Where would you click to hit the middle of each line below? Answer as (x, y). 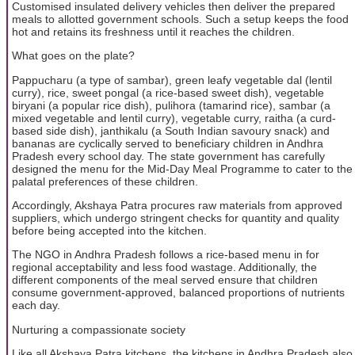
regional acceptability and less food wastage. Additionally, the (164, 267)
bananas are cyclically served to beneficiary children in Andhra (168, 143)
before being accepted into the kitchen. (109, 230)
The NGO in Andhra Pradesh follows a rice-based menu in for (166, 255)
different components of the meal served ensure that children (165, 280)
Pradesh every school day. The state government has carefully (168, 156)
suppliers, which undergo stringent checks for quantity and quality (176, 218)
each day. (36, 305)
